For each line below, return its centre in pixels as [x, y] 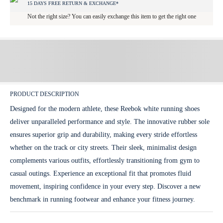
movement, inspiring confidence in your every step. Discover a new [105, 186]
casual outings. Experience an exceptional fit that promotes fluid [101, 173]
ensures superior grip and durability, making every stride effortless [104, 134]
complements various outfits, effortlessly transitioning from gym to [105, 160]
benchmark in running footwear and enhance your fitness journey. [103, 199]
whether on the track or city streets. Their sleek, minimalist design [103, 147]
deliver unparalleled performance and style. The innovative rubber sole [110, 121]
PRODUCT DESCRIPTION [45, 94]
